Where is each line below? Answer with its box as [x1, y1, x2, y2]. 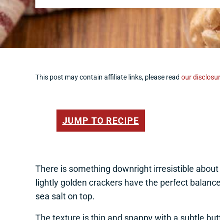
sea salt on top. [35, 191, 97, 202]
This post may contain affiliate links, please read [35, 73, 181, 82]
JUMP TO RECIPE [62, 115, 139, 126]
